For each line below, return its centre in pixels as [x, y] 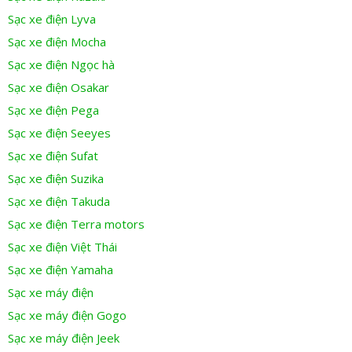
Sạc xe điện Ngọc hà [61, 65]
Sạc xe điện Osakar [59, 88]
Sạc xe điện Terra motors [76, 224]
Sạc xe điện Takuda [59, 202]
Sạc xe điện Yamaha [60, 270]
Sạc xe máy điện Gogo [67, 315]
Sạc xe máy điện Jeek [64, 338]
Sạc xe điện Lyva [52, 19]
